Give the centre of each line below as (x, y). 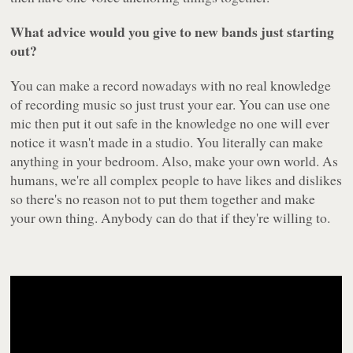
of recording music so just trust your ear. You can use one (171, 104)
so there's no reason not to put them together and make (163, 199)
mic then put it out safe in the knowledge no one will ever (170, 123)
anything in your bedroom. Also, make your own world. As (175, 161)
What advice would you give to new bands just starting (173, 32)
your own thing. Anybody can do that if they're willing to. (171, 218)
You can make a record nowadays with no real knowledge (171, 85)
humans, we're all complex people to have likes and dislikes (176, 180)
